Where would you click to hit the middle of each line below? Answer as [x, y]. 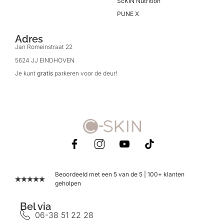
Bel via [35, 207]
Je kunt [26, 73]
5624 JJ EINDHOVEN [45, 60]
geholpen [68, 183]
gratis [45, 73]
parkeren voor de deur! [85, 73]
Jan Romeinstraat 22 [44, 47]
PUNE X [128, 13]
